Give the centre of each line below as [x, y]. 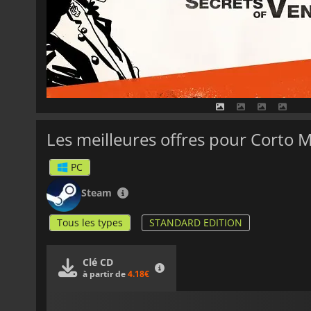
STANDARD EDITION [196, 222]
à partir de [105, 274]
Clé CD [98, 262]
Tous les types [90, 222]
